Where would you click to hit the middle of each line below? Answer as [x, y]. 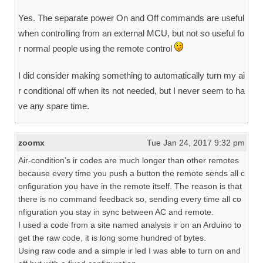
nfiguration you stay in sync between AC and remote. [116, 212]
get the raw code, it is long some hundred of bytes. [112, 238]
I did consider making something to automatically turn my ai [131, 76]
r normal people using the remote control [96, 49]
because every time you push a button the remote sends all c [131, 173]
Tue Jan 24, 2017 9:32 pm [196, 143]
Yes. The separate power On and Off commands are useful [131, 18]
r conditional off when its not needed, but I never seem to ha [131, 91]
